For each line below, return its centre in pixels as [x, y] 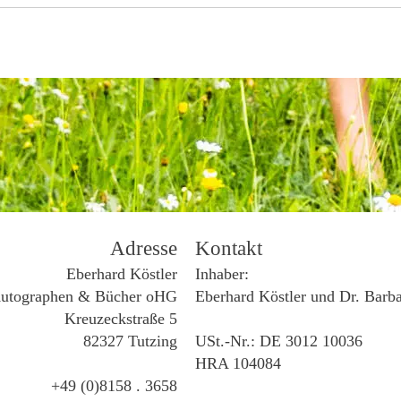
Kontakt [229, 249]
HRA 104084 [238, 364]
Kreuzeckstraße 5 [121, 319]
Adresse [144, 249]
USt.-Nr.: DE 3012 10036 [279, 341]
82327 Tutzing [130, 341]
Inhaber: [222, 274]
